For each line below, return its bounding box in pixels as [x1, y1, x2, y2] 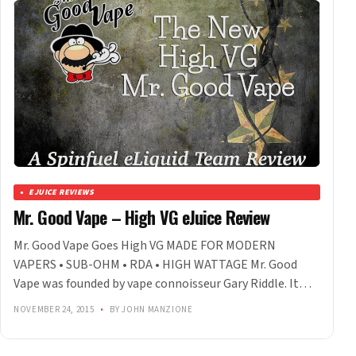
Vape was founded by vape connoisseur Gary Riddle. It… [14, 275, 311, 293]
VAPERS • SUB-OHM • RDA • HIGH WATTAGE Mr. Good [14, 256, 297, 274]
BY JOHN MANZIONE [107, 304, 193, 316]
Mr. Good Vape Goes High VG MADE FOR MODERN [14, 237, 276, 255]
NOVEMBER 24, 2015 [14, 304, 96, 316]
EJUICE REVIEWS [29, 187, 95, 199]
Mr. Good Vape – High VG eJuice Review [14, 204, 270, 230]
